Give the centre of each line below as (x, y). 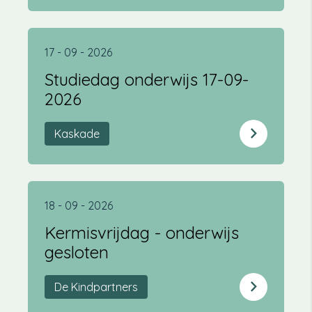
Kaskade (77, 134)
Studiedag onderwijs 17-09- (147, 80)
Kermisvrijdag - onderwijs (142, 233)
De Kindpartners (96, 287)
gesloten (77, 252)
